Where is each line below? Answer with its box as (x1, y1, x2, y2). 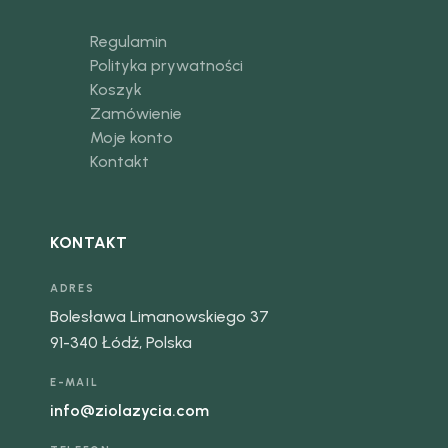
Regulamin (89, 32, 167, 52)
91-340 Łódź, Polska (49, 333, 192, 353)
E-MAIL (49, 376, 99, 390)
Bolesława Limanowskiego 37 (49, 307, 269, 327)
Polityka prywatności (89, 56, 243, 76)
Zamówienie (89, 104, 182, 124)
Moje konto (89, 128, 173, 148)
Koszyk (89, 80, 142, 100)
